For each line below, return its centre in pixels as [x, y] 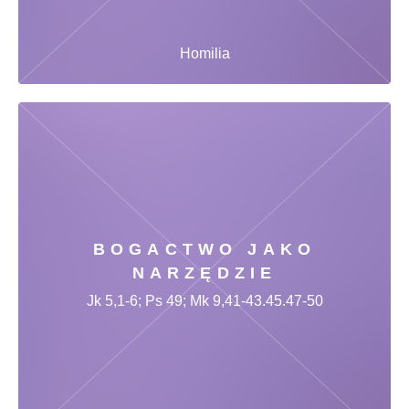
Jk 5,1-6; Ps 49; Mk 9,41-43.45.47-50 [204, 300]
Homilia [204, 53]
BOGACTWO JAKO [204, 249]
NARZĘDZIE [204, 273]
